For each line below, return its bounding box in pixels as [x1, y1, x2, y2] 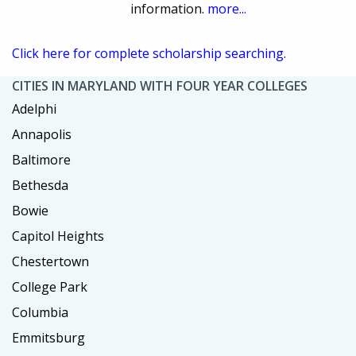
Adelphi [12, 99, 56, 118]
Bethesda [12, 176, 68, 194]
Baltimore [12, 150, 71, 168]
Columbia [12, 303, 68, 321]
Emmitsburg [12, 328, 85, 346]
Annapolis [12, 125, 72, 143]
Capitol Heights [12, 226, 104, 245]
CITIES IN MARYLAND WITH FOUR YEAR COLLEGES [12, 76, 308, 95]
